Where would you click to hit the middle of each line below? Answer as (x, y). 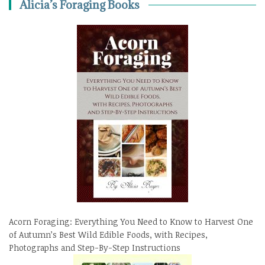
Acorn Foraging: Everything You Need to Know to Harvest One (131, 221)
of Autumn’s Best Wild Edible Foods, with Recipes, (108, 234)
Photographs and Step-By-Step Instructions (95, 247)
